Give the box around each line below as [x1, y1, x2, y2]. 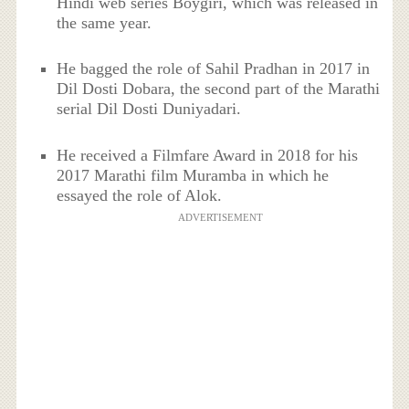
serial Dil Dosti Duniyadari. [57, 100, 242, 119]
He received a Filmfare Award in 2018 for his [57, 145, 359, 164]
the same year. [57, 14, 152, 33]
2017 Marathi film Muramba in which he [57, 165, 330, 184]
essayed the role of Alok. [57, 185, 223, 204]
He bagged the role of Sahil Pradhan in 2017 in [57, 59, 371, 79]
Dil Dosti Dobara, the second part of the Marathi [57, 79, 381, 99]
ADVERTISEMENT [177, 211, 263, 223]
